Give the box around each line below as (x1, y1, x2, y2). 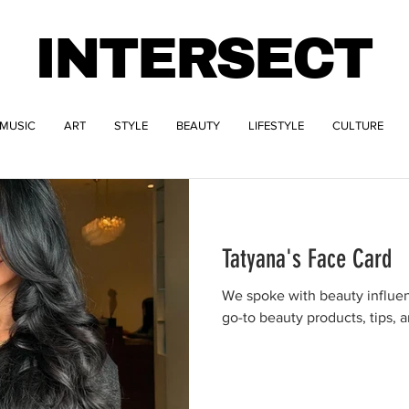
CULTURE (332, 119, 383, 132)
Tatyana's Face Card (222, 244, 392, 274)
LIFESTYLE (248, 119, 304, 132)
